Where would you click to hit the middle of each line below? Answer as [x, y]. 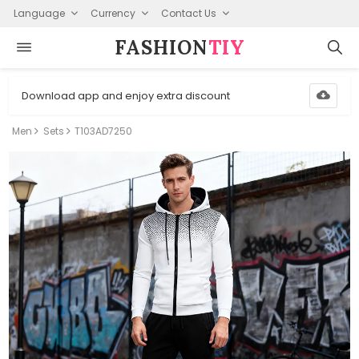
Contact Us [188, 13]
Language [39, 13]
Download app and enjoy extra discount [126, 95]
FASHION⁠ [161, 47]
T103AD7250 [104, 131]
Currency [113, 13]
